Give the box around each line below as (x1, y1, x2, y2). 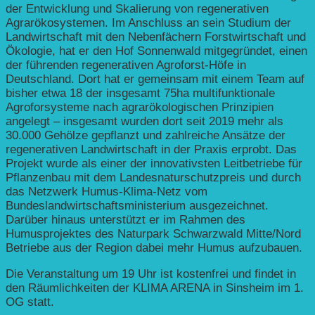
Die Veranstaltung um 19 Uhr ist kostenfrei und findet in (6, 266, 296, 281)
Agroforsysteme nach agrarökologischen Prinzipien (6, 100, 274, 114)
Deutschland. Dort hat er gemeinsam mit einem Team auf (6, 72, 304, 86)
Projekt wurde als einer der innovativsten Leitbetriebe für (6, 156, 302, 170)
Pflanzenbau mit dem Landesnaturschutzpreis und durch (6, 170, 301, 184)
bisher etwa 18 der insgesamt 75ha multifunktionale (6, 86, 275, 100)
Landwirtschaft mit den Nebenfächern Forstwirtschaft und (6, 30, 306, 44)
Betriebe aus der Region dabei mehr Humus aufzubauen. (6, 240, 302, 255)
